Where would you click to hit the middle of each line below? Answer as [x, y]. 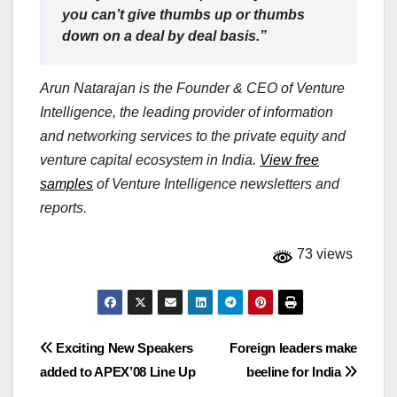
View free [289, 160]
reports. [63, 208]
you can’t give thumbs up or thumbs [183, 15]
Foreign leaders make [293, 348]
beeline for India [295, 372]
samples [66, 184]
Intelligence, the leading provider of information [187, 113]
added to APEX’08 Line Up [118, 372]
